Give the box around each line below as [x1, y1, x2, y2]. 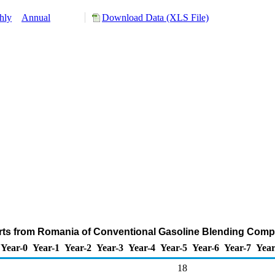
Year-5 [160, 242, 187, 253]
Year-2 [64, 242, 91, 253]
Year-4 [128, 242, 155, 253]
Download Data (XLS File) [102, 12, 209, 23]
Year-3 [96, 242, 123, 253]
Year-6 [192, 242, 219, 253]
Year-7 [224, 242, 251, 253]
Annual [21, 12, 50, 23]
